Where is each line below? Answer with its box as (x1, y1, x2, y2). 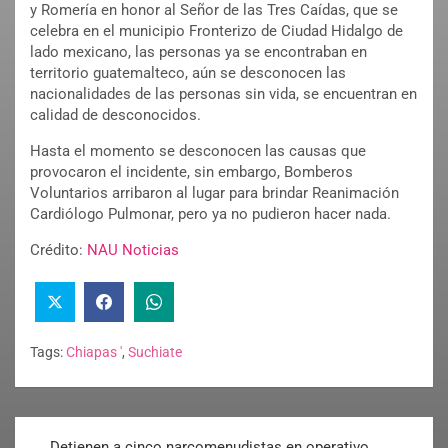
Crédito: (30, 241, 87, 260)
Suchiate (128, 343, 182, 360)
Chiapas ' (66, 343, 122, 360)
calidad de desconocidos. (30, 106, 201, 125)
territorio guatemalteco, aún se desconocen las (30, 64, 346, 83)
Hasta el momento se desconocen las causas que (30, 142, 366, 161)
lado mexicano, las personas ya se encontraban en (30, 43, 367, 62)
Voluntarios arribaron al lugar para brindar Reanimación (30, 184, 399, 203)
